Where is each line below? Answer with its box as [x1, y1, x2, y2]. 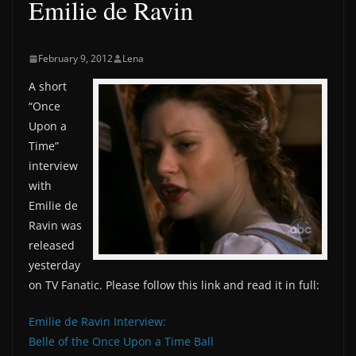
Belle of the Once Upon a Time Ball [29, 334, 214, 349]
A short [29, 79, 67, 94]
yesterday [29, 257, 80, 273]
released [29, 238, 75, 253]
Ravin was [29, 218, 82, 233]
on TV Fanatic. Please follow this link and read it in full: [29, 277, 319, 292]
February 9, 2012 [38, 52, 113, 65]
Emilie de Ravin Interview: [29, 314, 166, 329]
